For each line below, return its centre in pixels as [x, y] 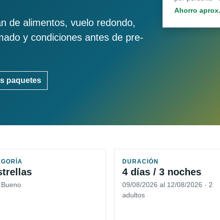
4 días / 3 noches [162, 172]
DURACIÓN [140, 162]
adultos [134, 195]
